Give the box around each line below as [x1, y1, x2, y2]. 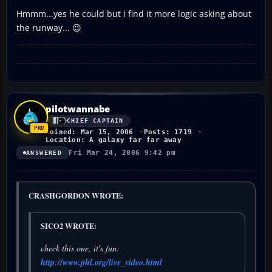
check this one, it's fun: [41, 242, 120, 254]
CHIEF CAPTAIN [67, 117, 124, 124]
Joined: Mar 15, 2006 [46, 127, 134, 136]
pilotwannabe [46, 102, 110, 115]
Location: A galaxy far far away [46, 135, 182, 144]
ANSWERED [26, 149, 63, 156]
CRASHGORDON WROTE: [29, 189, 123, 201]
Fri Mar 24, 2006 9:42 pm [69, 148, 176, 157]
